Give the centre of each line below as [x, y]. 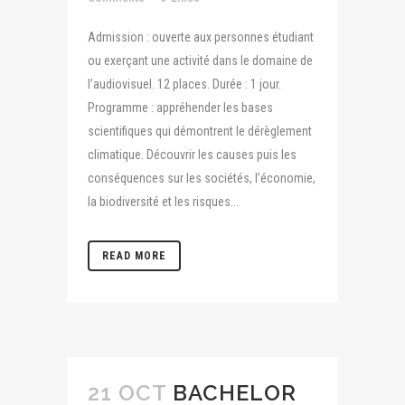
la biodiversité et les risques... [163, 202]
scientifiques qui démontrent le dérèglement [200, 131]
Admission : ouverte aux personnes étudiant [201, 37]
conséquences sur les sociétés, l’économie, [202, 178]
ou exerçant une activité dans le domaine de [200, 61]
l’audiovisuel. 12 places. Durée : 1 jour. [184, 84]
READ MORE [134, 256]
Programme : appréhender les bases [180, 108]
